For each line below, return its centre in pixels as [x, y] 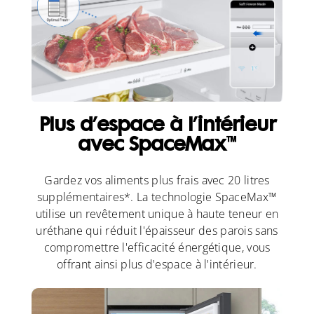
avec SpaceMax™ [157, 146]
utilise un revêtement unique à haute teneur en [157, 214]
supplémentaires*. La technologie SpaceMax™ [157, 197]
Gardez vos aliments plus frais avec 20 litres [157, 180]
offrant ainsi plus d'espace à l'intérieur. [157, 265]
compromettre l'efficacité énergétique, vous [157, 248]
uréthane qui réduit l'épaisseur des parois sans [157, 231]
